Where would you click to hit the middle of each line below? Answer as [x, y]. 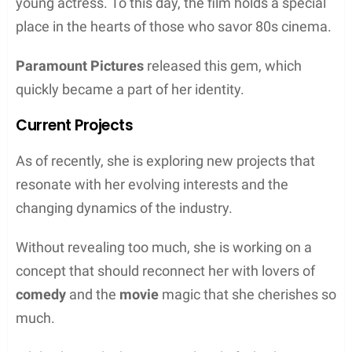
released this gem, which [223, 65]
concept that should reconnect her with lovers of [165, 270]
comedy [41, 294]
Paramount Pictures [80, 65]
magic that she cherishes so [247, 294]
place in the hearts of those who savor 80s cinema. [174, 26]
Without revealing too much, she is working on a [164, 247]
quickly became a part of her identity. [130, 89]
